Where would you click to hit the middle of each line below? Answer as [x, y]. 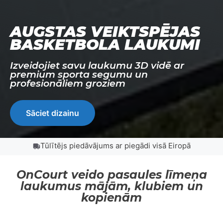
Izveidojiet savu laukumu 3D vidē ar [97, 65]
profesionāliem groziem [68, 83]
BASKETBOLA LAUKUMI [105, 44]
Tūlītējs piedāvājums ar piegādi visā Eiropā [115, 145]
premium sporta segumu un [79, 74]
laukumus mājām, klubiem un [111, 186]
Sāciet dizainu [53, 113]
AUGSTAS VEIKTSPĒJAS [105, 31]
